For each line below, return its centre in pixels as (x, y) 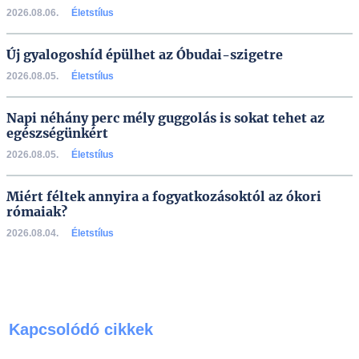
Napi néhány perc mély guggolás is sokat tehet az (165, 118)
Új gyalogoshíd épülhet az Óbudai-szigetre (145, 54)
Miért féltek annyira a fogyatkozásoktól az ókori (164, 196)
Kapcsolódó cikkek (81, 329)
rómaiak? (37, 212)
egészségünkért (57, 133)
